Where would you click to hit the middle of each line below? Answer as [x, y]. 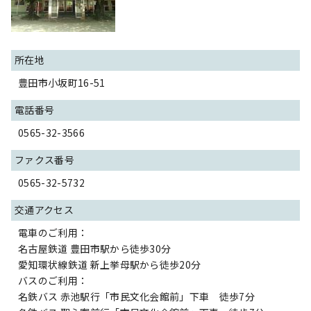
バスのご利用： [53, 280]
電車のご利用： [53, 233]
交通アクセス [44, 210]
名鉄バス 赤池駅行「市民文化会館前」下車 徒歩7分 [137, 296]
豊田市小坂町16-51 [62, 83]
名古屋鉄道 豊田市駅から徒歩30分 [95, 249]
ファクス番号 [44, 160]
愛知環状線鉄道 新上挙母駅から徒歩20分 [110, 264]
